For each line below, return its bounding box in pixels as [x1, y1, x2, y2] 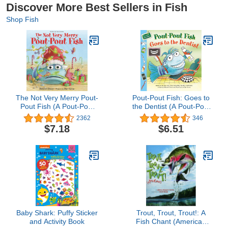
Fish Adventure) [31, 111, 83, 120]
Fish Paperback [146, 111, 196, 120]
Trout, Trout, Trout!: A [136, 208, 206, 217]
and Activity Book [30, 217, 84, 225]
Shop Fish [6, 15, 39, 24]
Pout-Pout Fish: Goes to [132, 94, 210, 102]
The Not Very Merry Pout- [16, 94, 98, 102]
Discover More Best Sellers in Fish [6, 1, 187, 14]
